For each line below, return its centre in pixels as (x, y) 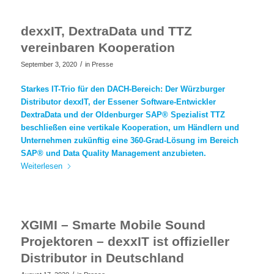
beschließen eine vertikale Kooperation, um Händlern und (130, 127)
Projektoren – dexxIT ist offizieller (125, 241)
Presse (102, 64)
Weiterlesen (41, 166)
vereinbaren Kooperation (98, 47)
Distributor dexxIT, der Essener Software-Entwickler (118, 102)
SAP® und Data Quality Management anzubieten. (113, 153)
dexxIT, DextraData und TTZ (106, 31)
